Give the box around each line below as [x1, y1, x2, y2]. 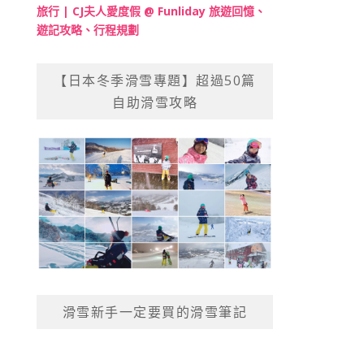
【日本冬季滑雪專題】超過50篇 [54, 71, 256, 90]
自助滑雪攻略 [112, 93, 198, 112]
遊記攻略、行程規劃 [37, 22, 140, 38]
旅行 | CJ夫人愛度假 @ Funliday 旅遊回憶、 [37, 3, 266, 19]
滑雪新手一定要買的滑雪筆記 [62, 302, 248, 321]
